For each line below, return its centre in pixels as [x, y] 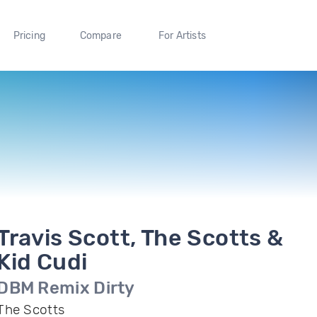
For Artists [182, 35]
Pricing [29, 35]
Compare [101, 35]
